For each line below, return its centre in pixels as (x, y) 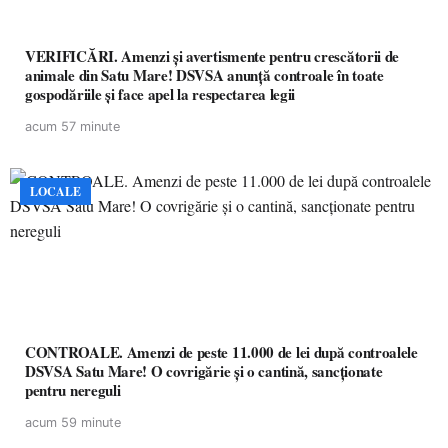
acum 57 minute (72, 126)
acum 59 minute (73, 422)
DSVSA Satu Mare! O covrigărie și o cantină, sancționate (204, 371)
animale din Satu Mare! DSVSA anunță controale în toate (204, 75)
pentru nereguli (73, 390)
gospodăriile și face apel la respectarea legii (160, 94)
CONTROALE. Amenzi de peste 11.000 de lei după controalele (221, 352)
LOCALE (55, 191)
